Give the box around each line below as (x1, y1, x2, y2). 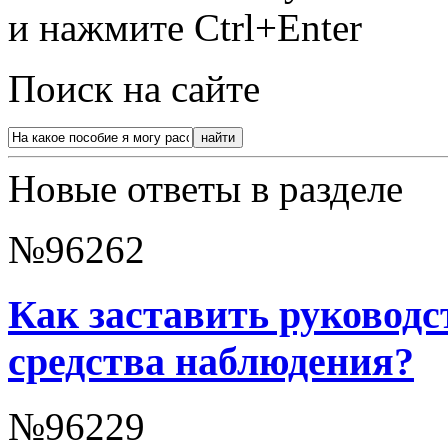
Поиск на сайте (8, 67, 260, 111)
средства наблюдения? (8, 338, 414, 384)
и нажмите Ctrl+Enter (8, 6, 362, 50)
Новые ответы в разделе (8, 167, 403, 211)
